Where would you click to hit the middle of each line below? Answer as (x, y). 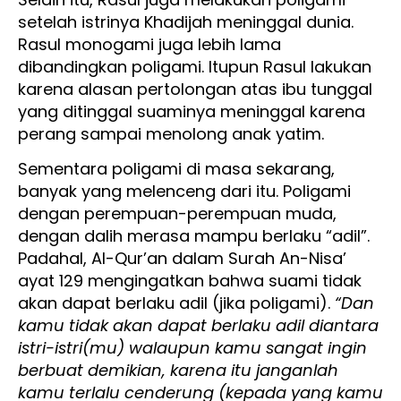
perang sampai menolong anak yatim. (173, 133)
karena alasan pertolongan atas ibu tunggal (195, 89)
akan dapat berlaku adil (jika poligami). (176, 303)
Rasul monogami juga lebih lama (149, 44)
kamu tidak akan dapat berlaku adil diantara (198, 325)
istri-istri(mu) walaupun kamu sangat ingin (192, 348)
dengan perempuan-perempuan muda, (177, 213)
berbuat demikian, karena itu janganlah (178, 370)
